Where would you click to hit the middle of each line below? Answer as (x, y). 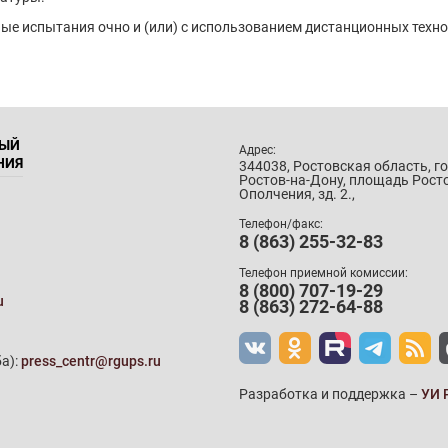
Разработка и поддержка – (330, 394)
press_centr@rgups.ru (91, 361)
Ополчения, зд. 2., (297, 194)
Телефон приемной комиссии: (323, 272)
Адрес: (257, 150)
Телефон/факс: (281, 224)
